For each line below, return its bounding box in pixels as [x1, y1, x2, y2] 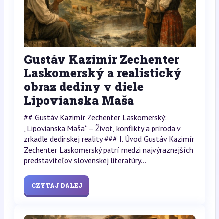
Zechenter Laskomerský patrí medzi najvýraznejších [23, 144, 193, 154]
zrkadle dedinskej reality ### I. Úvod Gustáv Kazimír [23, 133, 194, 144]
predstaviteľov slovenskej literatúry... [23, 155, 146, 165]
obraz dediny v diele [23, 78, 144, 94]
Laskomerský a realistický [23, 65, 182, 81]
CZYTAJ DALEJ [31, 181, 82, 189]
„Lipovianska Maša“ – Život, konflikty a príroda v [23, 123, 180, 133]
